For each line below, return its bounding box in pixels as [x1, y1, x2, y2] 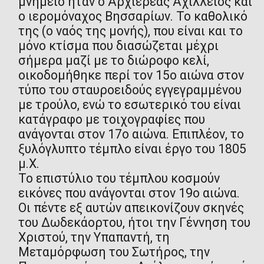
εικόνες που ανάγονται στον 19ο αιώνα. [18, 185, 240, 200]
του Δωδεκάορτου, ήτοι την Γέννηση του [18, 214, 250, 230]
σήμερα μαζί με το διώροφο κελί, [18, 52, 209, 68]
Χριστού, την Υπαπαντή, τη [18, 229, 170, 245]
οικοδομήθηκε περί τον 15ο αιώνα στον [18, 67, 244, 82]
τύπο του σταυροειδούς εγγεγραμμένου [18, 82, 242, 97]
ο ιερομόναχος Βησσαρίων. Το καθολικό [18, 8, 247, 24]
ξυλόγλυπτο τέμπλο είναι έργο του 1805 [18, 141, 246, 156]
